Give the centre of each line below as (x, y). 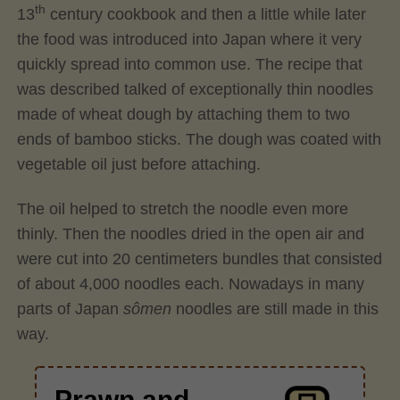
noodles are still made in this (277, 308)
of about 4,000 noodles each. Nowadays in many (190, 283)
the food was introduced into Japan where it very (189, 40)
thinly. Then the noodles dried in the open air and (190, 233)
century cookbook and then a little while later (205, 15)
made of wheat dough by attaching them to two (183, 115)
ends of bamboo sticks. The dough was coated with (199, 140)
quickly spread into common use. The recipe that (189, 65)
